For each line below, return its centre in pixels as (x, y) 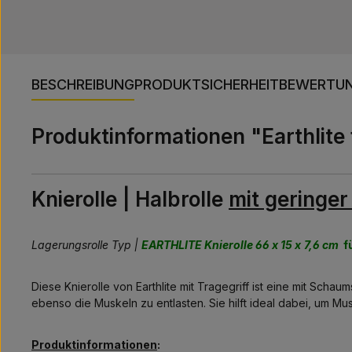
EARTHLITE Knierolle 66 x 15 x (221, 244)
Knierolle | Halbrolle (130, 199)
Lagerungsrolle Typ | (86, 244)
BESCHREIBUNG (83, 84)
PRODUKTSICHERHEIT (207, 84)
